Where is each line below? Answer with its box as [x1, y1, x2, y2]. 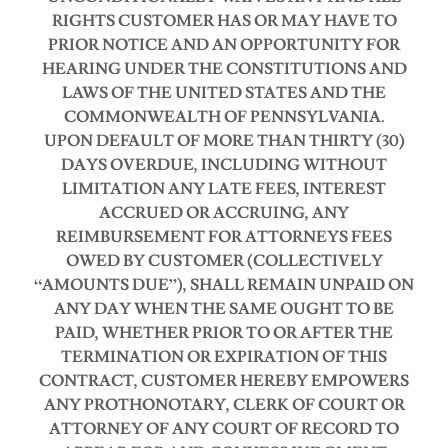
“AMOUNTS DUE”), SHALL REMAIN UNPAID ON [34, 275, 414, 295]
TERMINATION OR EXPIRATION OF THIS [61, 347, 387, 367]
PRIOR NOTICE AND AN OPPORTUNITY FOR [48, 35, 400, 55]
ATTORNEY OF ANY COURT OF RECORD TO [49, 419, 399, 439]
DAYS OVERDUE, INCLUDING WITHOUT [61, 155, 387, 175]
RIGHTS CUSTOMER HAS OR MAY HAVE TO [51, 11, 397, 31]
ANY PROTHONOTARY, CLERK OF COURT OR [43, 395, 405, 415]
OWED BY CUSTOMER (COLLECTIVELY [65, 251, 383, 271]
